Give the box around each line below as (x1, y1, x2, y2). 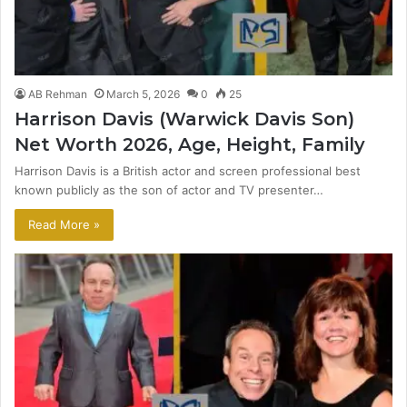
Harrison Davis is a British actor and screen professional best (15, 164, 361, 179)
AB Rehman (28, 87, 87, 102)
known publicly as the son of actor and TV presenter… (15, 183, 323, 198)
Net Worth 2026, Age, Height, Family (15, 134, 365, 156)
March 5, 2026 (106, 87, 180, 102)
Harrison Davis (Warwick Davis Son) (15, 108, 354, 131)
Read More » (28, 217, 100, 233)
